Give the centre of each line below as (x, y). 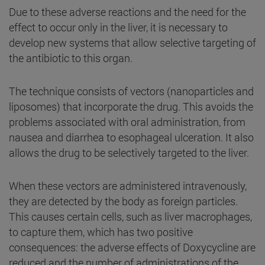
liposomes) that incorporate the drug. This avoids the (131, 106)
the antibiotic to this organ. (71, 58)
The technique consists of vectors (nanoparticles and (131, 91)
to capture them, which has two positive (101, 232)
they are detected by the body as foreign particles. (123, 201)
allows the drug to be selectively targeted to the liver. (129, 152)
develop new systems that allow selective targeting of (132, 42)
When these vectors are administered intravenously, (128, 185)
